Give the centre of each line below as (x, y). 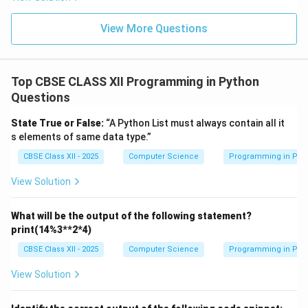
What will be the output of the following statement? (131, 216)
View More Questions (154, 28)
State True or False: (57, 123)
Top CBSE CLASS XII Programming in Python (135, 81)
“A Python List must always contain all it (194, 123)
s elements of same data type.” (81, 136)
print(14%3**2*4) (51, 229)
